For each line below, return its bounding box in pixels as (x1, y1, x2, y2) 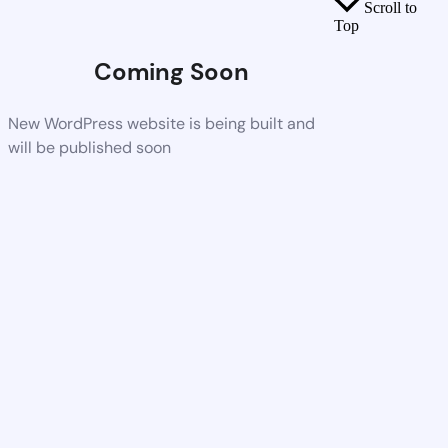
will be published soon (8, 136, 171, 158)
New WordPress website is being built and (8, 112, 315, 134)
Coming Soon (93, 55, 249, 87)
